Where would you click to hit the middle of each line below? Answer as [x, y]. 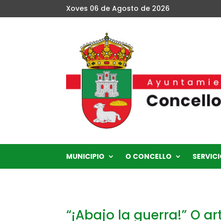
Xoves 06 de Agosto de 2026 [118, 8]
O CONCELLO [149, 156]
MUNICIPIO [86, 156]
